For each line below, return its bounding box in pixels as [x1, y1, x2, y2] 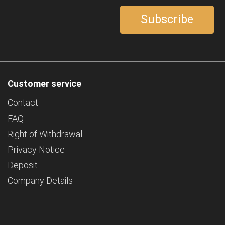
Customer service [8, 78, 81, 89]
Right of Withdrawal [8, 129, 82, 140]
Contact [8, 97, 38, 108]
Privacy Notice [8, 144, 65, 155]
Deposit [8, 160, 38, 171]
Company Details [8, 175, 73, 186]
